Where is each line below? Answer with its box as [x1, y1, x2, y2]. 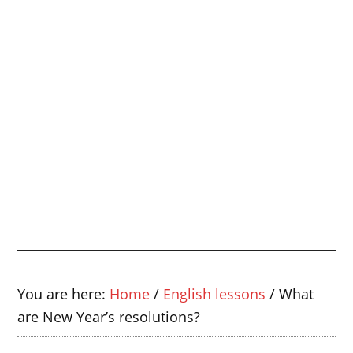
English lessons [163, 284, 266, 303]
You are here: [17, 284, 110, 303]
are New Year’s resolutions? [17, 307, 201, 326]
